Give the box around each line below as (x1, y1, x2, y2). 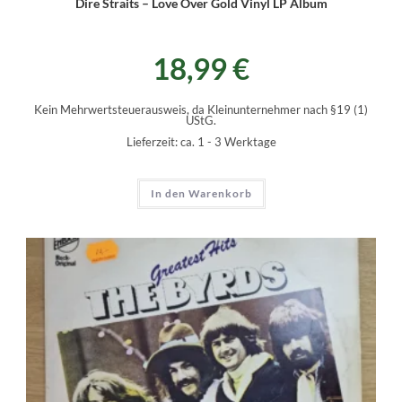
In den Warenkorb (150, 186, 252, 200)
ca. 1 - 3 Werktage (179, 135, 276, 149)
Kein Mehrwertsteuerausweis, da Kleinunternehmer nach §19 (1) (34, 102, 368, 117)
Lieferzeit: (126, 135, 180, 149)
